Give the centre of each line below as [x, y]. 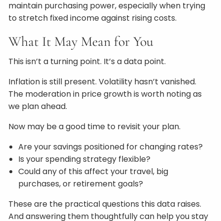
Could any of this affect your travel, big [93, 171]
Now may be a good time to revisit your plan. [95, 127]
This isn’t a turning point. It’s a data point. [87, 61]
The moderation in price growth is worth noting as [105, 94]
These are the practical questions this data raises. [105, 204]
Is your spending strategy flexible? [85, 159]
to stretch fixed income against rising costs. [93, 18]
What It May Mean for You [81, 41]
